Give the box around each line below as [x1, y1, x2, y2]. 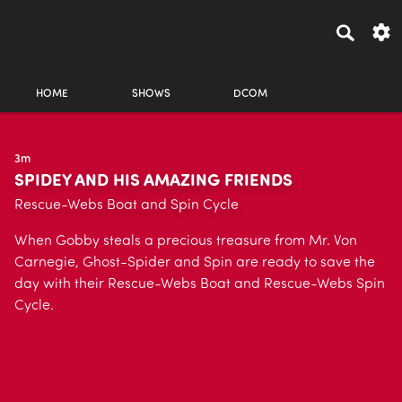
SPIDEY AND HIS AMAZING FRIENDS [14, 173, 293, 190]
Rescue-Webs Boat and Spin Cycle [14, 198, 239, 213]
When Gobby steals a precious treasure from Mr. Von [14, 234, 357, 249]
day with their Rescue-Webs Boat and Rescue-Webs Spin [14, 277, 385, 292]
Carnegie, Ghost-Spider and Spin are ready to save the [14, 256, 375, 270]
